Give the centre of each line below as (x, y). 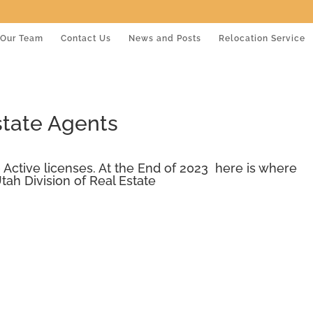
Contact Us (86, 38)
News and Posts (165, 38)
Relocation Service (262, 38)
